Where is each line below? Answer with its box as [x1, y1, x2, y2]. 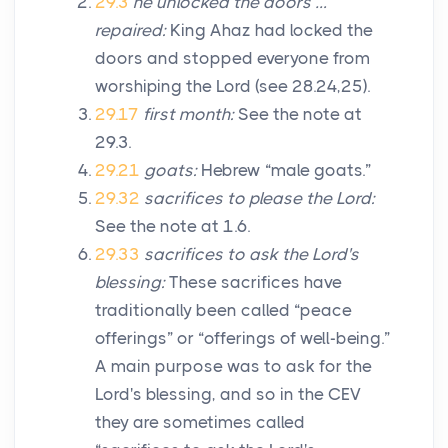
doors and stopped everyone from [95, 48, 370, 69]
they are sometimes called [95, 412, 305, 433]
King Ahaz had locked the [166, 20, 373, 41]
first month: [143, 104, 234, 125]
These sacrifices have [165, 272, 342, 293]
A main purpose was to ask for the [95, 356, 372, 377]
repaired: [95, 20, 166, 41]
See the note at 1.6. [95, 216, 250, 237]
